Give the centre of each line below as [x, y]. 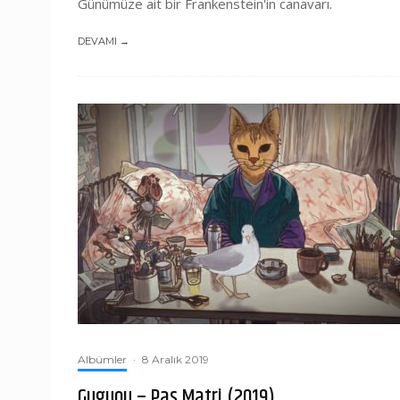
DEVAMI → [104, 41]
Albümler [102, 359]
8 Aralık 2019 [175, 359]
